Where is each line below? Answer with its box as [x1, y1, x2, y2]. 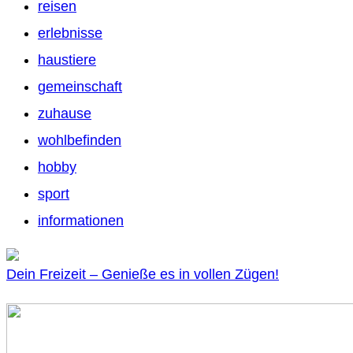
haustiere [38, 51, 96, 68]
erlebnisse [38, 24, 102, 41]
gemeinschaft [38, 78, 122, 95]
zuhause [38, 105, 91, 121]
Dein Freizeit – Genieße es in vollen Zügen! [6, 266, 279, 282]
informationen [38, 212, 124, 229]
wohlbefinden [38, 132, 121, 148]
